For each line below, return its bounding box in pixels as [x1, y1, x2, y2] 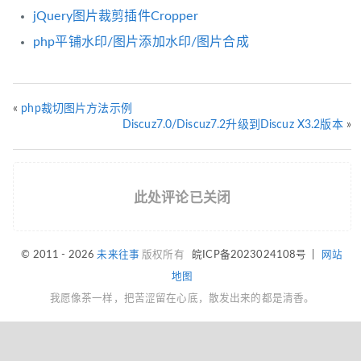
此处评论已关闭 [134, 190, 230, 205]
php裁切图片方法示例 [21, 102, 132, 114]
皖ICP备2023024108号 [192, 249, 307, 259]
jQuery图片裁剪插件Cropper [33, 9, 198, 23]
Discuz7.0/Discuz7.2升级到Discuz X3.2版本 [122, 118, 343, 131]
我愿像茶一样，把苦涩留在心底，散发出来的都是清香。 [49, 293, 315, 303]
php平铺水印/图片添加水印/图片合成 [33, 35, 249, 48]
